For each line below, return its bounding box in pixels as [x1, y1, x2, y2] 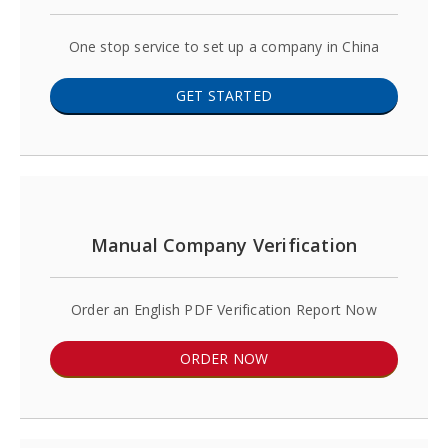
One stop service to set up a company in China [68, 36, 380, 56]
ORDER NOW [179, 348, 269, 368]
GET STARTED [175, 85, 273, 105]
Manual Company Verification [90, 232, 358, 257]
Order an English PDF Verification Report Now [71, 299, 377, 319]
